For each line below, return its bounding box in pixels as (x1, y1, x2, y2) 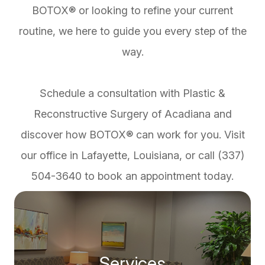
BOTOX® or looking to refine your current (32, 4, 233, 17)
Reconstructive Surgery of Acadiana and (33, 108, 232, 121)
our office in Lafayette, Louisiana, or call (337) (21, 149, 244, 162)
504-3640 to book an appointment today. (31, 170, 234, 183)
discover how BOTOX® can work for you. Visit (20, 128, 245, 141)
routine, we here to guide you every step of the (18, 25, 247, 38)
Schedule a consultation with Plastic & (40, 87, 225, 100)
